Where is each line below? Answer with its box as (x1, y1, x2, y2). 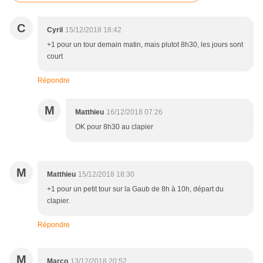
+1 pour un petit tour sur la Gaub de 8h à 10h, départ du (47, 185, 224, 194)
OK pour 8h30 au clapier (75, 123, 153, 131)
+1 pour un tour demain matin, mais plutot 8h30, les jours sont (47, 41, 243, 49)
